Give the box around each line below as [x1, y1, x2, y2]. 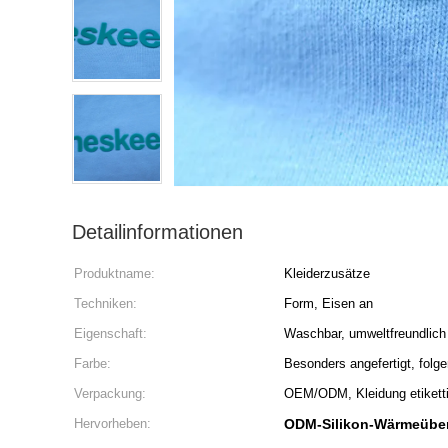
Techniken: [74, 296, 137, 311]
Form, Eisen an [284, 296, 373, 311]
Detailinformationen [72, 221, 243, 243]
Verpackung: [74, 386, 146, 401]
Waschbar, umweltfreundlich [284, 326, 446, 341]
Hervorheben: [74, 416, 151, 431]
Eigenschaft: [74, 326, 147, 341]
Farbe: [74, 356, 111, 371]
